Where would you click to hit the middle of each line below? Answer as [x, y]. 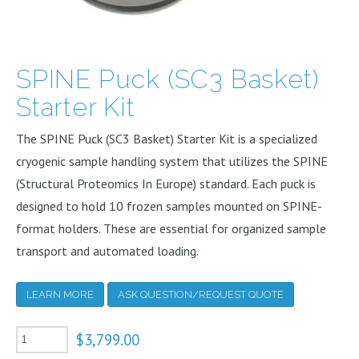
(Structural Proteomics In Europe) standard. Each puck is [166, 184]
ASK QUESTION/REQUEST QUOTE [201, 294]
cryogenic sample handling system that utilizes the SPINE [172, 161]
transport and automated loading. [107, 251]
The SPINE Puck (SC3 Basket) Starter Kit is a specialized [167, 139]
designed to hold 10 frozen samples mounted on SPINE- [169, 206]
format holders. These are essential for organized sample [171, 228]
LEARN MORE [60, 294]
